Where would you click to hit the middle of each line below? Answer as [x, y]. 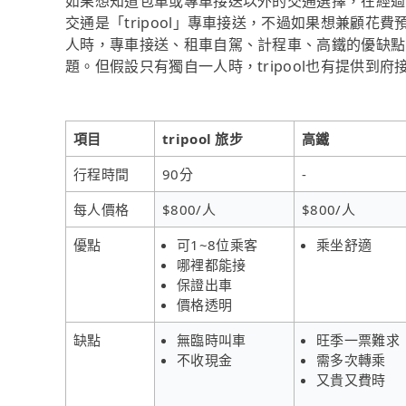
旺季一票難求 [358, 339]
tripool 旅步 [203, 138]
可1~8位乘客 [217, 244]
